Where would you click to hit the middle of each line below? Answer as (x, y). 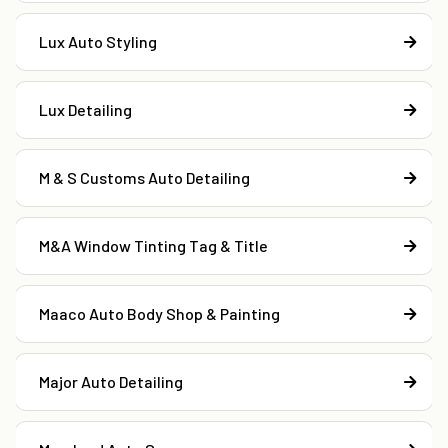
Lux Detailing (85, 110)
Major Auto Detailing (111, 382)
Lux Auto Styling (98, 42)
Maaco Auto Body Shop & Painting (159, 314)
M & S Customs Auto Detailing (144, 178)
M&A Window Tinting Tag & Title (153, 246)
